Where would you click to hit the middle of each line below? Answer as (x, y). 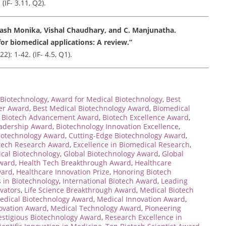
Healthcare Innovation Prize (63, 172)
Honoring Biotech (142, 172)
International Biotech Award (110, 181)
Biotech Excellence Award (146, 117)
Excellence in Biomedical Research (131, 144)
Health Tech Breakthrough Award (75, 162)
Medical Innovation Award (141, 199)
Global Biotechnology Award (111, 153)
